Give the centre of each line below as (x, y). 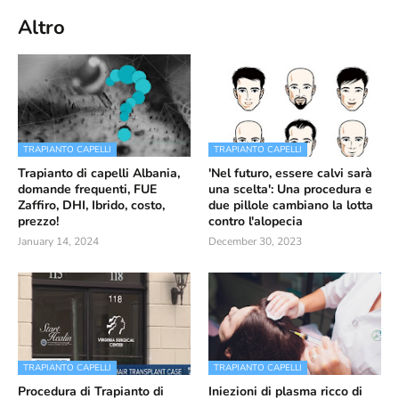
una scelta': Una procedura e (290, 189)
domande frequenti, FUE (87, 189)
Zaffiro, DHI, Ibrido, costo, (91, 205)
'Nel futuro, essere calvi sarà (290, 173)
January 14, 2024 (58, 241)
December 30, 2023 (255, 241)
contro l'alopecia (256, 221)
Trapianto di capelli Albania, (99, 173)
